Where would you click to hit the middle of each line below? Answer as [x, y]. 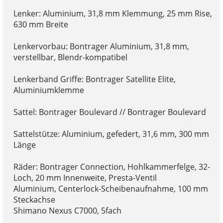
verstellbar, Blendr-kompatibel [70, 57]
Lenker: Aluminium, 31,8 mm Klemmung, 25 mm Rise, [112, 13]
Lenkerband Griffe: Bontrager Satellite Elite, [94, 79]
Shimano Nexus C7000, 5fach [67, 210]
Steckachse [34, 199]
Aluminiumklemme [49, 90]
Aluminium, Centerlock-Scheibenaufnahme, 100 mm [111, 188]
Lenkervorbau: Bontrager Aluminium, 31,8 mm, [101, 46]
